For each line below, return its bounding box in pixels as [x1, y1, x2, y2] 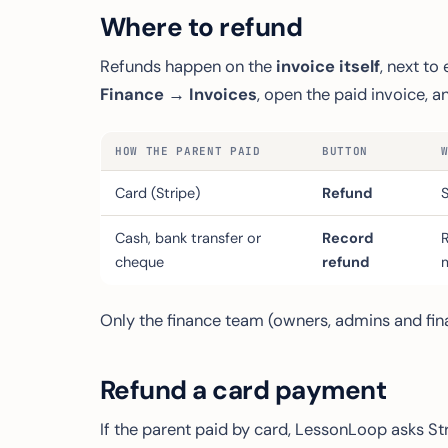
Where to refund [100, 10, 303, 44]
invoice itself [276, 56, 380, 77]
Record [322, 229, 374, 247]
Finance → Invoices [100, 84, 257, 105]
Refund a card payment [100, 373, 387, 407]
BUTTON [322, 144, 368, 158]
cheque [115, 253, 164, 271]
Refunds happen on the [100, 56, 276, 77]
